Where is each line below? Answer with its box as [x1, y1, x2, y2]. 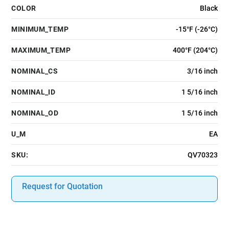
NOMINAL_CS [11, 67, 58, 76]
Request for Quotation [22, 181, 103, 192]
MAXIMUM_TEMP [11, 46, 71, 55]
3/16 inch [187, 67, 218, 76]
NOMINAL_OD [11, 109, 59, 118]
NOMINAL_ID [11, 88, 56, 97]
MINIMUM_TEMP [11, 25, 68, 34]
